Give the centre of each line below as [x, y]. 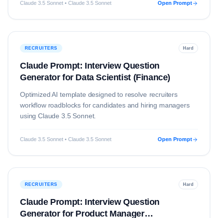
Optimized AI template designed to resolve [85, 94]
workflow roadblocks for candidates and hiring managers [105, 105]
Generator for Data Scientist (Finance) [95, 77]
